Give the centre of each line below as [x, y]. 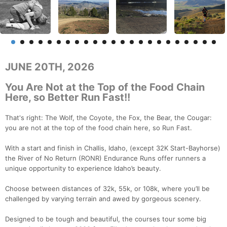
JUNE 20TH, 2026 [50, 67]
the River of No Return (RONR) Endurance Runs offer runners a [105, 158]
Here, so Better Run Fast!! [68, 98]
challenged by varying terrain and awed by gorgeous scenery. [103, 199]
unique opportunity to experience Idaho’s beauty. [83, 168]
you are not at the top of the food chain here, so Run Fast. [99, 128]
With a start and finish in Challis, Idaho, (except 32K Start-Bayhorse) [113, 148]
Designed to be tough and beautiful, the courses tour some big [106, 219]
